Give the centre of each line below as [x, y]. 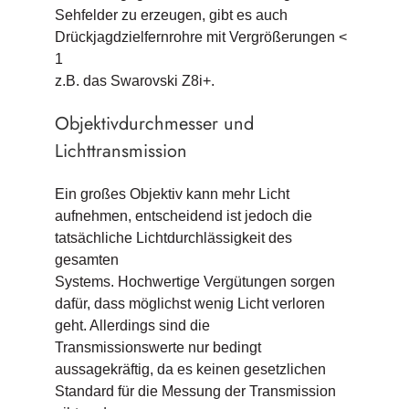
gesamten [86, 260]
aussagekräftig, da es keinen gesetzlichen [190, 370]
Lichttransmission [121, 152]
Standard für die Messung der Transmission [195, 392]
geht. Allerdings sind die [132, 326]
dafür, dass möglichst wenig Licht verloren [189, 304]
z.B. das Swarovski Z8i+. [134, 81]
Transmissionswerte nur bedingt [157, 348]
